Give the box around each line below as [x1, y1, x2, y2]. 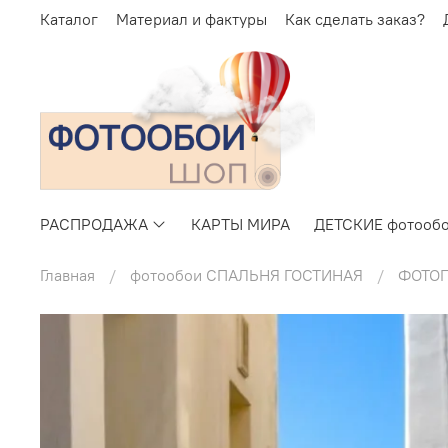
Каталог [40, 8, 98, 29]
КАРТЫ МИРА [191, 214, 291, 234]
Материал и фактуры [116, 8, 267, 29]
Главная [40, 264, 95, 285]
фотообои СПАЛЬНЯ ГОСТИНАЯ [130, 264, 363, 285]
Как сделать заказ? [285, 8, 425, 29]
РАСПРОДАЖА [40, 214, 148, 234]
